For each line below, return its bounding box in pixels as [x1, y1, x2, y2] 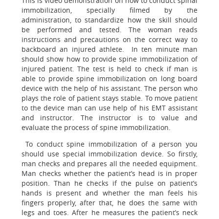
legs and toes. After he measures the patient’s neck [22, 208, 197, 217]
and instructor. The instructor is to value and [22, 113, 197, 122]
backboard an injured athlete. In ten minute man [22, 44, 197, 54]
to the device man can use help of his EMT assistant [22, 103, 197, 112]
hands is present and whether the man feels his [22, 188, 197, 197]
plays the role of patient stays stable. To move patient [22, 93, 197, 103]
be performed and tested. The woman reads [22, 25, 197, 34]
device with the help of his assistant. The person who [22, 84, 197, 93]
